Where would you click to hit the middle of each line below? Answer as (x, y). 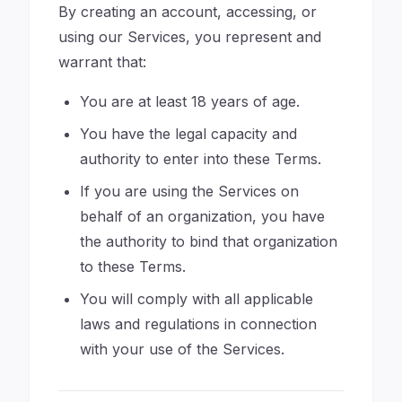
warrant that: (102, 62)
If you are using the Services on (189, 191)
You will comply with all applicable (197, 299)
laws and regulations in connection (198, 324)
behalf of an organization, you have (202, 216)
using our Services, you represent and (190, 37)
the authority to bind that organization (209, 241)
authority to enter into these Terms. (201, 159)
